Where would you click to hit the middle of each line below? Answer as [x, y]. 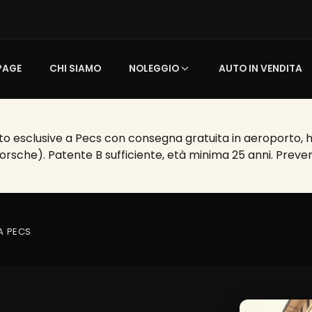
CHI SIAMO [76, 69]
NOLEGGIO [154, 69]
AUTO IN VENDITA [260, 69]
